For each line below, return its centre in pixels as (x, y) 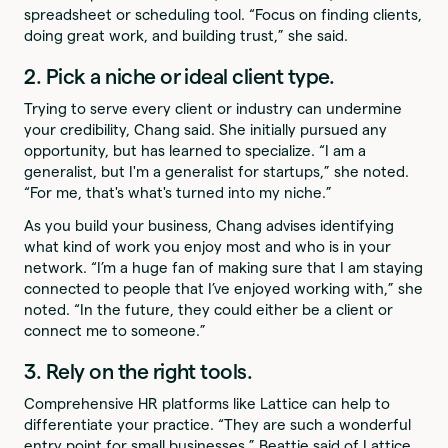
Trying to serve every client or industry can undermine (213, 108)
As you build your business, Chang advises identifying (209, 226)
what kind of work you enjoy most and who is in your (208, 247)
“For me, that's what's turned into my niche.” (180, 192)
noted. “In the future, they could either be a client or (209, 310)
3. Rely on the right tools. (140, 372)
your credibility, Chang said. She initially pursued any (206, 129)
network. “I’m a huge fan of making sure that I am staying (224, 268)
